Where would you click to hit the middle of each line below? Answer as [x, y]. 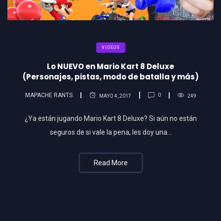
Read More [110, 163]
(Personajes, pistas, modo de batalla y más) [110, 76]
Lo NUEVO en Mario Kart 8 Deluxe [110, 66]
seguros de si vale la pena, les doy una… [110, 132]
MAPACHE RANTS [49, 95]
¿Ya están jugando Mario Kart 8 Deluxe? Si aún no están [110, 118]
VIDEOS [110, 47]
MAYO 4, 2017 [115, 96]
